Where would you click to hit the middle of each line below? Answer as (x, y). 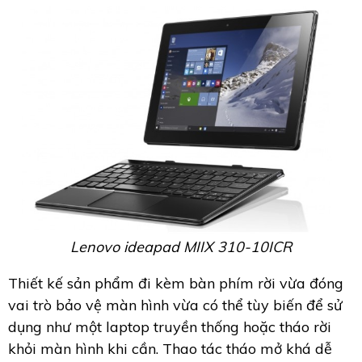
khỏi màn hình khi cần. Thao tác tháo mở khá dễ (170, 348)
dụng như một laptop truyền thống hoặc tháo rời (170, 326)
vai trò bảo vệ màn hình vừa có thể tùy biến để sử (175, 305)
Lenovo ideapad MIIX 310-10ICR (181, 246)
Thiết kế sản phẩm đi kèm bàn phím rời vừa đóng (176, 283)
